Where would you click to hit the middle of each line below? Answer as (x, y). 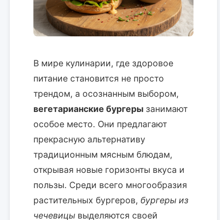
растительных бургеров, (87, 200)
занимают (165, 109)
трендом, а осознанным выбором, (106, 94)
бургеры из (165, 200)
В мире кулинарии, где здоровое (103, 63)
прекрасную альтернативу (89, 139)
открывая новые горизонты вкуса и (109, 170)
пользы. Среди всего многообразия (110, 185)
